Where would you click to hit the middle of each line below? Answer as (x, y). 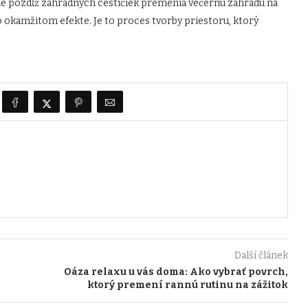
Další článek (261, 256)
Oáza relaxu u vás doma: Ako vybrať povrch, (176, 272)
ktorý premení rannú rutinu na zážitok (187, 285)
